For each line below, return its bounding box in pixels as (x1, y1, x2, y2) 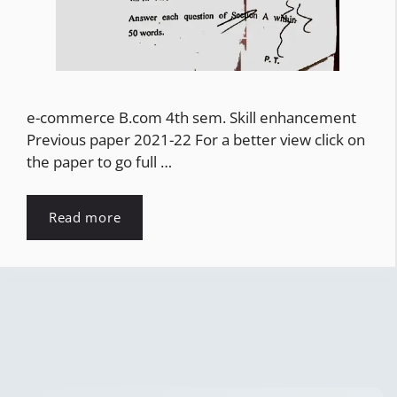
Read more (49, 208, 121, 227)
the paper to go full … (27, 151, 172, 172)
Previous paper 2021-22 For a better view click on (27, 128, 365, 150)
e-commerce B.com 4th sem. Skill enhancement (27, 106, 360, 128)
